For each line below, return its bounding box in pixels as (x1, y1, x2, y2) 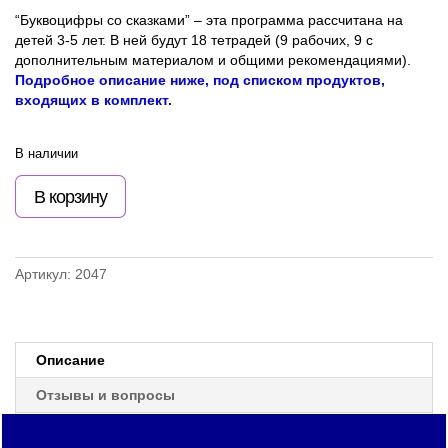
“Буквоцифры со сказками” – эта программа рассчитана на (15, 12, 403, 29)
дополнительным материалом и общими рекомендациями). (15, 52, 411, 69)
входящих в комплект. (15, 92, 172, 109)
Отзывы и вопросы (36, 387, 175, 404)
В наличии (15, 146, 78, 162)
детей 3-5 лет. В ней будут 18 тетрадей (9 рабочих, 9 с (15, 32, 373, 49)
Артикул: (15, 266, 75, 283)
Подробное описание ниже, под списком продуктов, (15, 72, 385, 89)
